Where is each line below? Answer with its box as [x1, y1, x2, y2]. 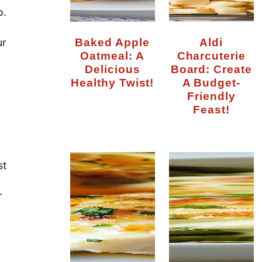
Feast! [192, 102, 230, 116]
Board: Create [170, 62, 253, 75]
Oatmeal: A [80, 49, 144, 62]
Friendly [187, 89, 236, 102]
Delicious [84, 62, 140, 75]
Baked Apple [75, 35, 84, 49]
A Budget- [182, 75, 241, 89]
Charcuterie [177, 49, 246, 62]
